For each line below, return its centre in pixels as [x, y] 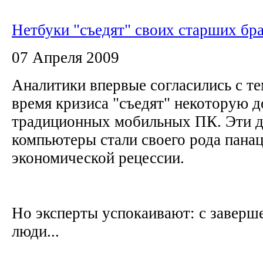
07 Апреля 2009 [65, 57]
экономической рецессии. [102, 158]
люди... [36, 231]
